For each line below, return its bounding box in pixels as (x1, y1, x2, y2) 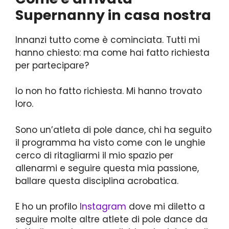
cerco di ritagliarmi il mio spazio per (15, 149, 173, 162)
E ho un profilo (15, 200, 80, 213)
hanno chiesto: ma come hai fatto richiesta (15, 46, 210, 59)
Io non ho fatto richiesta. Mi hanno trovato (15, 85, 202, 98)
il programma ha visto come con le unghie (15, 136, 205, 149)
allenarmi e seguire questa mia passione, (15, 162, 199, 174)
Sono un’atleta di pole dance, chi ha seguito (15, 123, 212, 136)
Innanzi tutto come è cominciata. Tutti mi (15, 33, 200, 46)
